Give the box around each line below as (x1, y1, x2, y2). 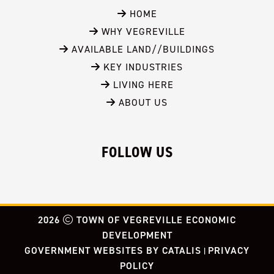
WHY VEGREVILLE (98, 25, 185, 38)
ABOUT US (116, 96, 168, 109)
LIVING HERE (109, 78, 174, 91)
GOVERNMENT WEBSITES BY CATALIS (24, 244, 202, 257)
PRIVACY (207, 244, 250, 257)
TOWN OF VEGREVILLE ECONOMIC (76, 213, 236, 226)
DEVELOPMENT (102, 229, 172, 242)
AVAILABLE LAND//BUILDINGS (68, 43, 215, 56)
